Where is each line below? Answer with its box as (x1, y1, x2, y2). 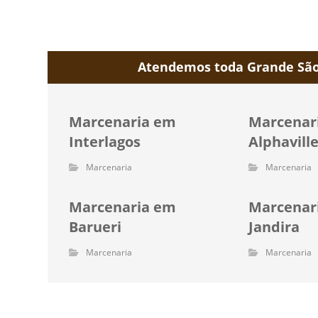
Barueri (69, 217, 122, 236)
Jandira (248, 217, 300, 236)
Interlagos (69, 132, 141, 151)
